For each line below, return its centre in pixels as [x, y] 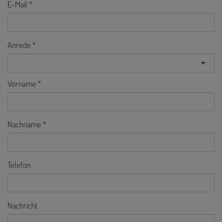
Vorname [22, 83]
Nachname [24, 124]
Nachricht [23, 205]
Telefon [19, 165]
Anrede [19, 45]
